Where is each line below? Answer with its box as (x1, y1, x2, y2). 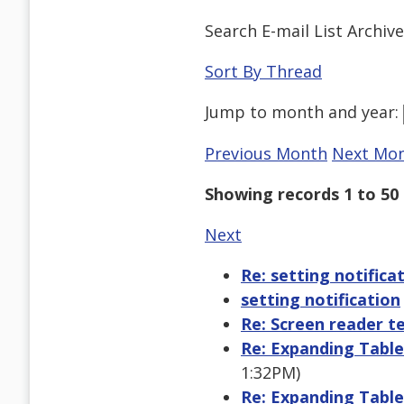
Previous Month (205, 142, 327, 165)
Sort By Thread (205, 60, 322, 83)
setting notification (241, 289, 400, 311)
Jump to (205, 101, 271, 124)
